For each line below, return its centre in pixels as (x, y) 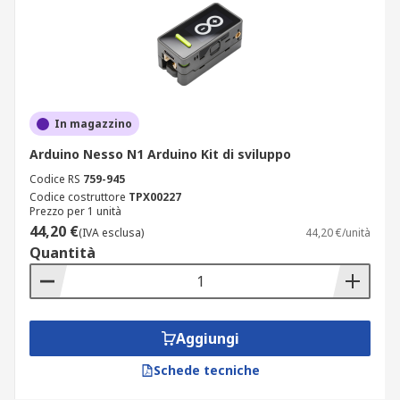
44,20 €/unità (338, 233)
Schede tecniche (206, 370)
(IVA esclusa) (111, 233)
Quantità (62, 253)
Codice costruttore (78, 197)
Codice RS (55, 179)
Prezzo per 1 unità (75, 211)
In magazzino (93, 124)
